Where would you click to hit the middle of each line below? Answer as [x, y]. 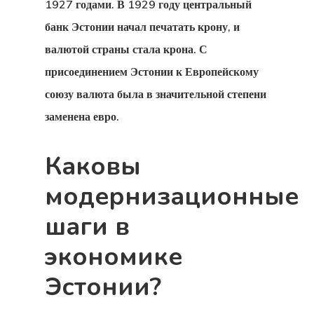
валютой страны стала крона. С [126, 49]
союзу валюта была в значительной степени [156, 94]
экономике [114, 257]
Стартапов [234, 182]
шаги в [87, 227]
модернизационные [172, 197]
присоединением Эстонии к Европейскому [152, 71]
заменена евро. [82, 116]
